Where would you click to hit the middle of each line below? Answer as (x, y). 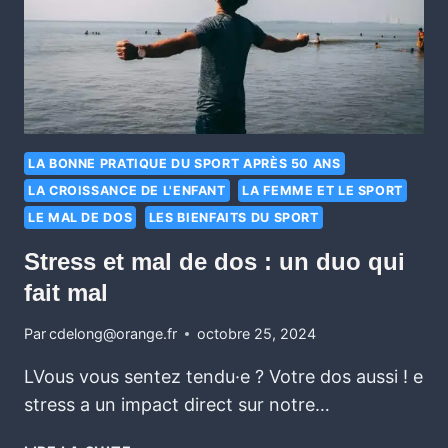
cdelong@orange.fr (113, 334)
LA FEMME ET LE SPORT (322, 191)
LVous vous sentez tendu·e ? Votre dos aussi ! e (223, 377)
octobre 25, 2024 (257, 334)
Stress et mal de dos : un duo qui (214, 261)
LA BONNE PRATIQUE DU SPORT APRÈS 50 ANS (184, 164)
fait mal (66, 292)
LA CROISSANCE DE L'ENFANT (127, 191)
